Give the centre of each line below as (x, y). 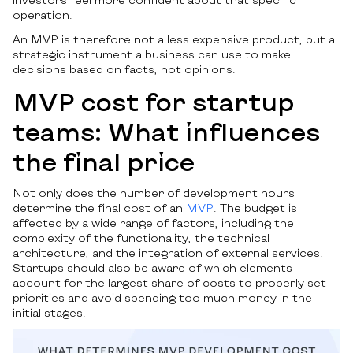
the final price (104, 161)
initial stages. (51, 313)
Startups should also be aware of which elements (152, 268)
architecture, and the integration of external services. (168, 253)
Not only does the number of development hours (154, 193)
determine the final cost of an (99, 208)
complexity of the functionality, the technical (141, 238)
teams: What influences (166, 131)
